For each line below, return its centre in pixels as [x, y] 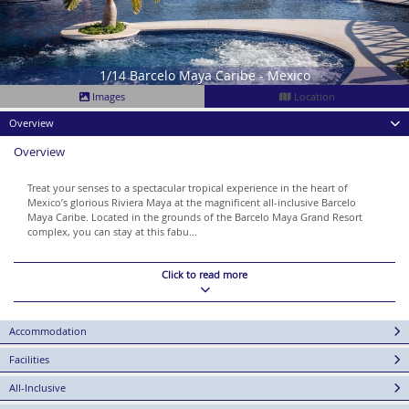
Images [107, 96]
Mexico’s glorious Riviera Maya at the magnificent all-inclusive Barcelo [192, 202]
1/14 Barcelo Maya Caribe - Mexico [204, 75]
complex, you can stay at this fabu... [112, 231]
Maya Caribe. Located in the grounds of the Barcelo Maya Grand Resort [195, 216]
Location [313, 96]
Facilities [29, 359]
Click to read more [204, 274]
